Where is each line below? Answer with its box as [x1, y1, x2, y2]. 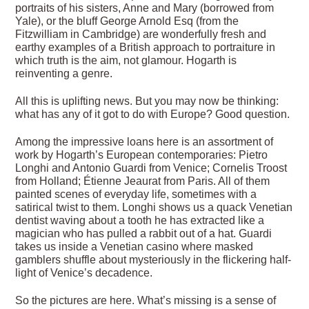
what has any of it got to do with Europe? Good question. [15, 108, 290, 120]
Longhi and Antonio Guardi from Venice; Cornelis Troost [15, 161, 288, 174]
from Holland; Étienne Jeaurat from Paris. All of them [15, 175, 270, 187]
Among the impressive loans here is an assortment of [15, 135, 274, 148]
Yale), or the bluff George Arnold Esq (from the [15, 15, 239, 28]
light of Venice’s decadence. [15, 266, 153, 279]
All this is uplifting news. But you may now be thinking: [15, 95, 279, 107]
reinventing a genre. [15, 68, 113, 80]
